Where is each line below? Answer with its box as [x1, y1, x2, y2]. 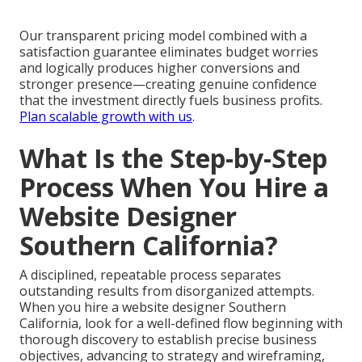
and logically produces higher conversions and [19, 58, 300, 77]
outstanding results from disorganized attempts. [19, 281, 314, 300]
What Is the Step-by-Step [19, 140, 327, 175]
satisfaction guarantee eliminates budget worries [19, 42, 318, 61]
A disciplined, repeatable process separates [19, 265, 281, 284]
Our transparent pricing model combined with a [19, 26, 307, 44]
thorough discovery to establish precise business [19, 330, 317, 348]
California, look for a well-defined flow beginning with [19, 314, 343, 332]
